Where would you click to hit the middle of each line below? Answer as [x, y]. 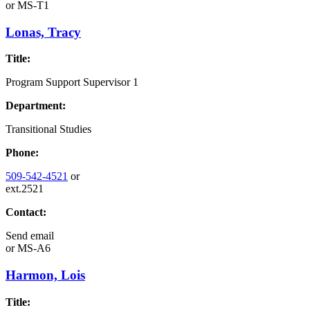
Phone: [22, 153]
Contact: [26, 212]
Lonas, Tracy [43, 32]
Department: [36, 106]
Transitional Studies [48, 129]
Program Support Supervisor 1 [72, 82]
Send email [30, 236]
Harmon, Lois [45, 275]
